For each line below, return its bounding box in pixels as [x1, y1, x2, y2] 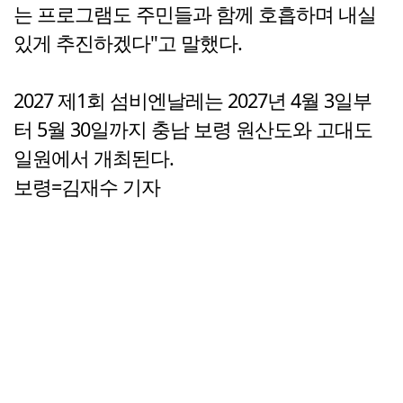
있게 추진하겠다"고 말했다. [13, 30, 242, 57]
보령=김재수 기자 [13, 174, 160, 201]
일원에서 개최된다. [13, 145, 174, 172]
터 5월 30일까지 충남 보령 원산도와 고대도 [13, 116, 372, 143]
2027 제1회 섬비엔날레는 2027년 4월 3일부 [13, 87, 372, 114]
